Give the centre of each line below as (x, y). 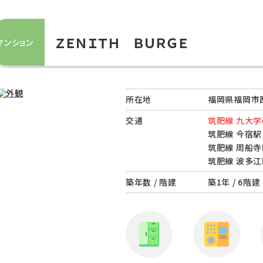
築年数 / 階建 (151, 182)
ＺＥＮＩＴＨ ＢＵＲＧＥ (122, 43)
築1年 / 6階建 (234, 182)
